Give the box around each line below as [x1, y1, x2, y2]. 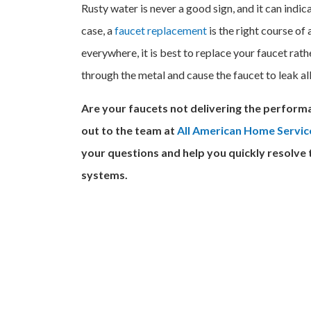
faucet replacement [115, 24, 207, 37]
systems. [81, 168, 132, 181]
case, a [81, 24, 115, 37]
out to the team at [81, 124, 177, 137]
